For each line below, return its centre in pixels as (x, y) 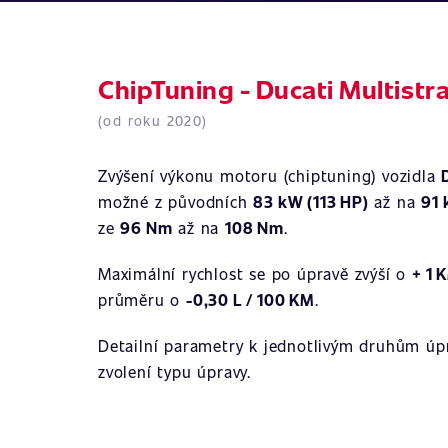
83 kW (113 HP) (311, 201)
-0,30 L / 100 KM (250, 299)
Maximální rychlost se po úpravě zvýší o (255, 273)
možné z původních (176, 201)
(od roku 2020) (153, 120)
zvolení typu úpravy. (175, 371)
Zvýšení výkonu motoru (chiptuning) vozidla (270, 175)
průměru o (142, 299)
